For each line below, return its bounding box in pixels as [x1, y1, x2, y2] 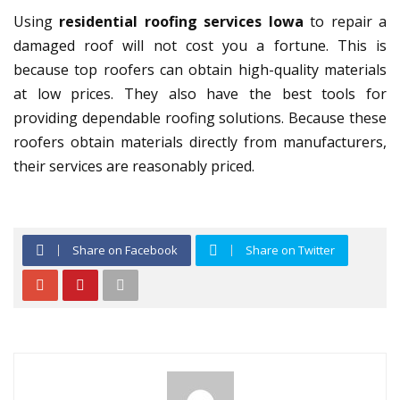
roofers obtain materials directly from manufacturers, [13, 132, 387, 152]
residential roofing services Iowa [59, 12, 304, 31]
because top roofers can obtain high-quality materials [13, 60, 387, 79]
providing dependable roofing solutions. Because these [13, 108, 387, 128]
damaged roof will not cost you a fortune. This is [13, 36, 387, 55]
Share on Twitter [246, 242, 335, 258]
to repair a [303, 12, 387, 31]
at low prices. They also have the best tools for [13, 84, 387, 104]
